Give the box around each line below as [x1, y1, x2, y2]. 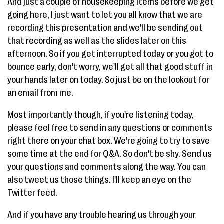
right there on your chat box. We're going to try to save [7, 136, 210, 146]
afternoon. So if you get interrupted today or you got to [7, 49, 213, 59]
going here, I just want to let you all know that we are [7, 10, 202, 20]
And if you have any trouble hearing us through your [7, 210, 196, 220]
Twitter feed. [7, 188, 57, 198]
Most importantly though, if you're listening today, [7, 110, 194, 120]
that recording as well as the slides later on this [7, 36, 186, 46]
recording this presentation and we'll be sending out [7, 23, 203, 33]
